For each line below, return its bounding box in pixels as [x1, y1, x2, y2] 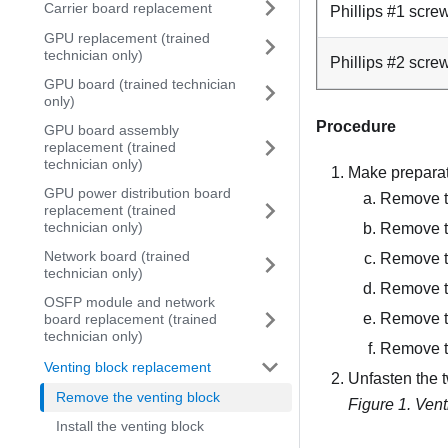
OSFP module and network [44, 294, 215, 310]
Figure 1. [348, 395, 415, 413]
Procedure [316, 117, 396, 135]
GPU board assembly [44, 122, 179, 138]
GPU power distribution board [44, 185, 231, 201]
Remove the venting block [56, 389, 220, 405]
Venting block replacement [44, 358, 211, 375]
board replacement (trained [44, 311, 217, 327]
